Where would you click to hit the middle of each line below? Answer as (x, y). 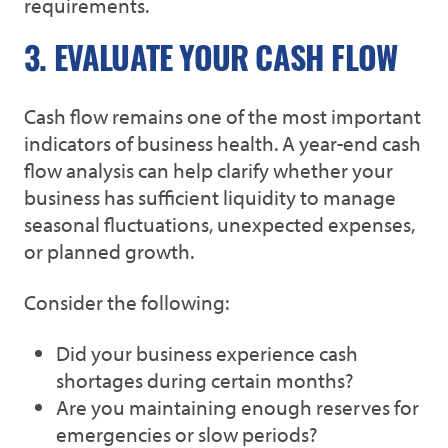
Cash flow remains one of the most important (222, 116)
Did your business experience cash (207, 353)
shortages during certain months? (205, 380)
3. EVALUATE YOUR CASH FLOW (211, 63)
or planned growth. (109, 251)
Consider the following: (126, 302)
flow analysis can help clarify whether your (208, 170)
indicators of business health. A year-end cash (222, 143)
